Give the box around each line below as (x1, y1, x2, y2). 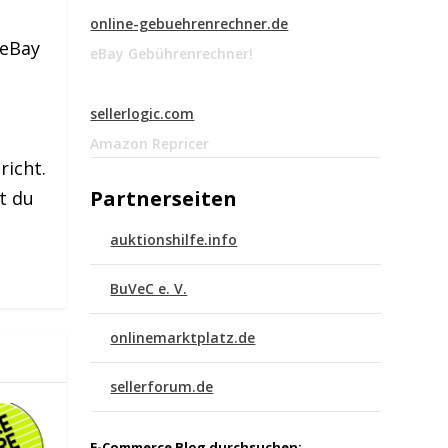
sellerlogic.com (90, 104, 195, 124)
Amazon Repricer (90, 134, 210, 154)
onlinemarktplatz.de (110, 328, 256, 348)
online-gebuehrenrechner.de (90, 14, 289, 34)
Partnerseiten (90, 185, 238, 213)
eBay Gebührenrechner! (90, 44, 254, 64)
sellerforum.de (110, 377, 214, 397)
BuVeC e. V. (110, 279, 188, 299)
